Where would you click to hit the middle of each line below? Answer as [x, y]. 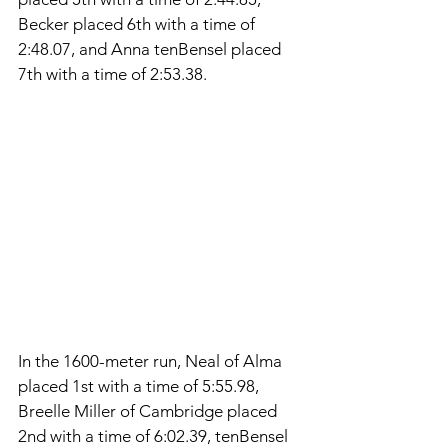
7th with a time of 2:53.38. [114, 73]
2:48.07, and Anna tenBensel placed [151, 48]
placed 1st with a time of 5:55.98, [140, 386]
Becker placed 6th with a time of [138, 23]
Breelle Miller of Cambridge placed [149, 411]
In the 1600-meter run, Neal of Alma [152, 361]
